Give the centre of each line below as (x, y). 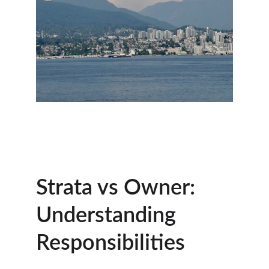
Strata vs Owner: (118, 188)
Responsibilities (110, 243)
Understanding (109, 216)
